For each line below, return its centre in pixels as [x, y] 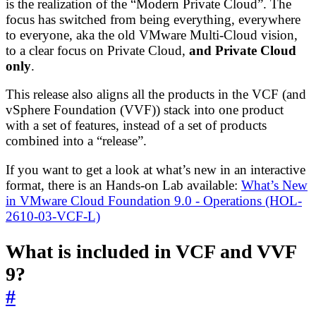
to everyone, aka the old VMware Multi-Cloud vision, [152, 35]
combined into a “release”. [76, 141]
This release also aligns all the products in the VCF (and [156, 95]
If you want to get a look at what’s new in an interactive [156, 170]
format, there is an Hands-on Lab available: [123, 186]
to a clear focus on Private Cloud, [97, 50]
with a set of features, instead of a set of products [136, 126]
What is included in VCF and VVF [151, 252]
